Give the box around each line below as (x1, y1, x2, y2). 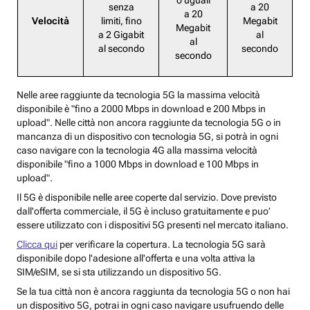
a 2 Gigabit (98, 29, 144, 41)
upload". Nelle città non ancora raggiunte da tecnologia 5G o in (17, 117, 281, 129)
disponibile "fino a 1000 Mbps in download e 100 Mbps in (17, 158, 259, 170)
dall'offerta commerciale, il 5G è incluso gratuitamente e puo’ (17, 206, 271, 217)
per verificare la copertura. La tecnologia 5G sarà (57, 239, 266, 250)
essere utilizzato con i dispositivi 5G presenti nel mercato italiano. (17, 219, 289, 231)
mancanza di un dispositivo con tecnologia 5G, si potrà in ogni (17, 131, 278, 143)
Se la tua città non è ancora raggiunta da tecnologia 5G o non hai (17, 286, 290, 298)
